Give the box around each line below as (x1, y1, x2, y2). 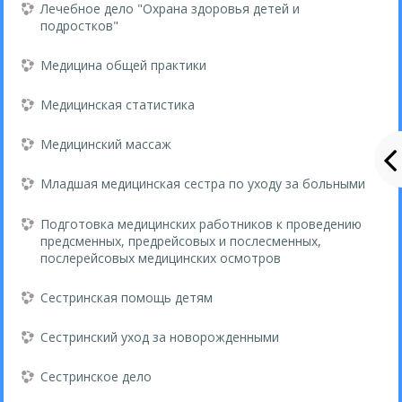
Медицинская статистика (40, 95, 196, 113)
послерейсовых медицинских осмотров (40, 249, 282, 267)
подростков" (40, 16, 119, 34)
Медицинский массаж (40, 135, 172, 153)
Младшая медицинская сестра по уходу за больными (40, 175, 366, 193)
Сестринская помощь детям (40, 288, 214, 306)
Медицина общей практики (40, 56, 207, 74)
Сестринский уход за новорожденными (40, 328, 280, 345)
